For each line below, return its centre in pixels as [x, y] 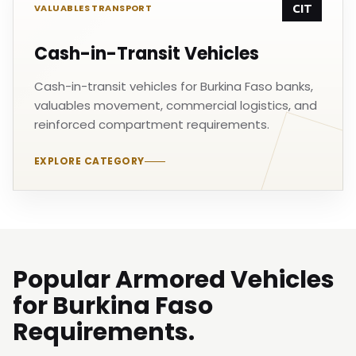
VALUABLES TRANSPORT [93, 8]
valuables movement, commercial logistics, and [176, 105]
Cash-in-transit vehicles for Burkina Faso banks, [174, 86]
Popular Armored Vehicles [174, 280]
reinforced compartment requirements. [152, 124]
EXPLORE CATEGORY [89, 161]
